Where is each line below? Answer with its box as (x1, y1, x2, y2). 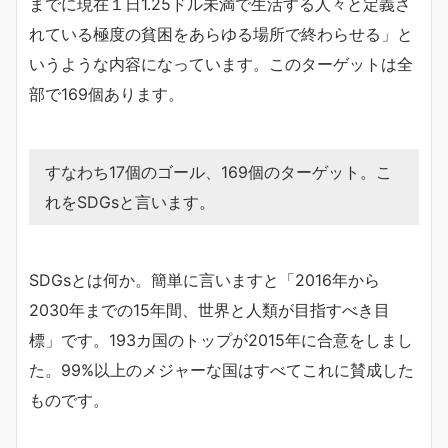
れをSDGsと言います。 (45, 192, 215, 212)
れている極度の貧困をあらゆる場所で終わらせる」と (29, 24, 413, 44)
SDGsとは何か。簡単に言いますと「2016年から (29, 270, 380, 290)
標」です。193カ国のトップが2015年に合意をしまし (29, 330, 413, 350)
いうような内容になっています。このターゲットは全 (29, 54, 413, 74)
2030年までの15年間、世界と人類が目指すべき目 (29, 300, 390, 320)
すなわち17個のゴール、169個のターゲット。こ (45, 162, 392, 182)
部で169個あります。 (29, 84, 184, 104)
